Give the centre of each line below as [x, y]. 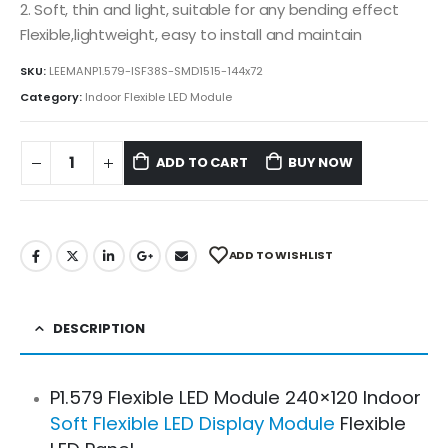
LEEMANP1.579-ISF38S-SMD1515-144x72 [156, 71]
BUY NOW [320, 163]
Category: [52, 96]
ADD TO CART [201, 163]
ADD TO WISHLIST [281, 255]
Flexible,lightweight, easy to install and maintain [191, 34]
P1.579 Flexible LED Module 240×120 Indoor [235, 398]
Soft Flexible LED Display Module [192, 424]
